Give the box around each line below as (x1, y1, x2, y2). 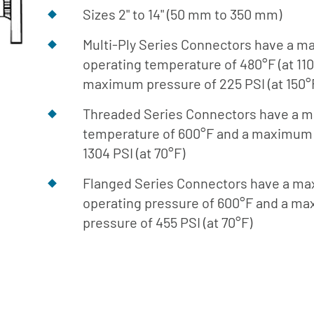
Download (258, 22, 313, 39)
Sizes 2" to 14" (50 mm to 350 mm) (83, 6, 282, 22)
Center (258, 40, 296, 56)
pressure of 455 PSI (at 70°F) (83, 214, 252, 231)
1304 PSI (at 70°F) (83, 144, 185, 161)
